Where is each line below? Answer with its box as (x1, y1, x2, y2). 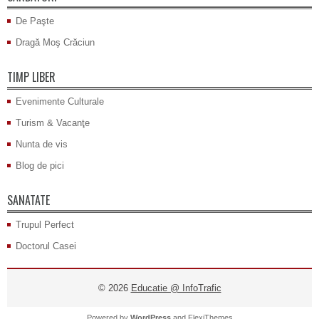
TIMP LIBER (7, 68, 56, 86)
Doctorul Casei (16, 241, 76, 252)
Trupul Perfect (16, 219, 74, 231)
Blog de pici (16, 160, 64, 172)
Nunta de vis (16, 139, 68, 150)
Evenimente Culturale (16, 96, 104, 108)
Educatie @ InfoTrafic (130, 283, 221, 294)
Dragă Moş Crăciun (16, 37, 95, 48)
